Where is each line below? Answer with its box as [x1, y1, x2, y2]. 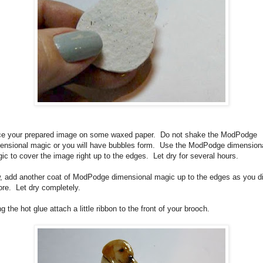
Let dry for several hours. [153, 151, 238, 160]
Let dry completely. [16, 183, 80, 192]
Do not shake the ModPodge [160, 130, 257, 139]
